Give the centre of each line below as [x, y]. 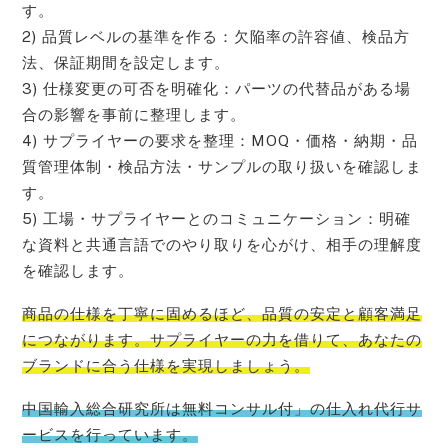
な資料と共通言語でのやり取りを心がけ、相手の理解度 [222, 245]
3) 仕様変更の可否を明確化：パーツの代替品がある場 [217, 89]
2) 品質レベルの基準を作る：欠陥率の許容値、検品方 [216, 37]
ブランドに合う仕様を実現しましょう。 [166, 365]
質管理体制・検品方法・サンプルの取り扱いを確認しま [222, 167]
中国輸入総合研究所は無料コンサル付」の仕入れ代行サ [222, 408]
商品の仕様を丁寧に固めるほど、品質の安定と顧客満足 [222, 313]
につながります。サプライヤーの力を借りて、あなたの [222, 339]
